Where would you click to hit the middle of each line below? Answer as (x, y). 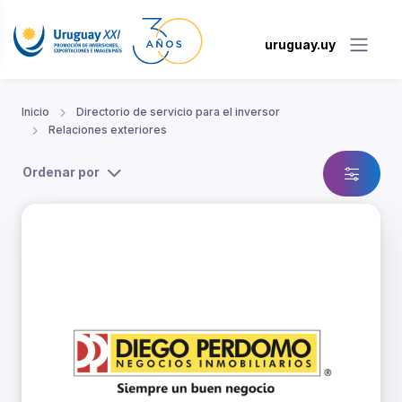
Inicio (35, 112)
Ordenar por (61, 172)
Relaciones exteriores (108, 130)
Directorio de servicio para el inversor (178, 112)
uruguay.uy (300, 44)
